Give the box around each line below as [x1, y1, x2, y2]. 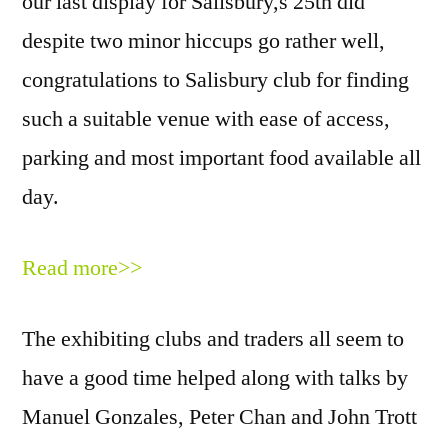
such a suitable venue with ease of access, [22, 104, 390, 133]
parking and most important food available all [22, 143, 421, 172]
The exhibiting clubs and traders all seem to [22, 324, 404, 353]
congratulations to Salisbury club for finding [22, 65, 409, 94]
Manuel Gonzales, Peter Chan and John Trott [22, 402, 417, 431]
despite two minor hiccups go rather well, [22, 26, 385, 55]
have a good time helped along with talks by [22, 363, 408, 392]
